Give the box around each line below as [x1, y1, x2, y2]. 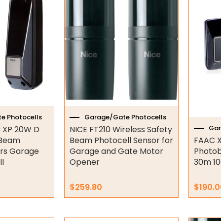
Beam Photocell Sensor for [69, 135, 173, 147]
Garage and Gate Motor [69, 146, 163, 157]
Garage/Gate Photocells [84, 112, 166, 122]
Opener [69, 156, 100, 168]
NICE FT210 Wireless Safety [69, 124, 172, 136]
